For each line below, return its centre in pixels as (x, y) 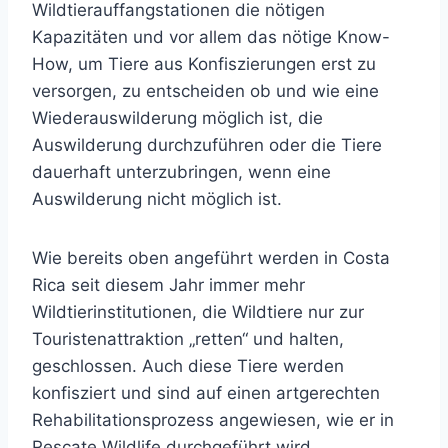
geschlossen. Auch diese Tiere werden (188, 366)
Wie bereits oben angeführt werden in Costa (211, 258)
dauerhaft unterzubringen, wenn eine (181, 172)
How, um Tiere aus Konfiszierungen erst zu (204, 64)
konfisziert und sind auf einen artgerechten (206, 393)
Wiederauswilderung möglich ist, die (177, 118)
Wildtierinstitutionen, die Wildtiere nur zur (198, 312)
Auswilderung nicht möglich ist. (157, 199)
